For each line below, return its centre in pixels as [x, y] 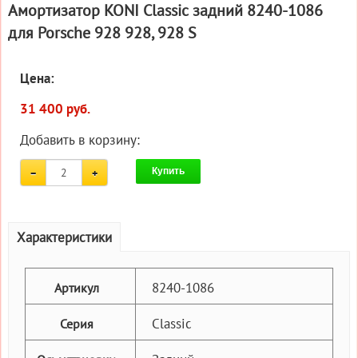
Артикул [76, 287]
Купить [168, 171]
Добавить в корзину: [80, 139]
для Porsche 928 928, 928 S [102, 32]
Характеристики [64, 237]
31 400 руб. [55, 109]
